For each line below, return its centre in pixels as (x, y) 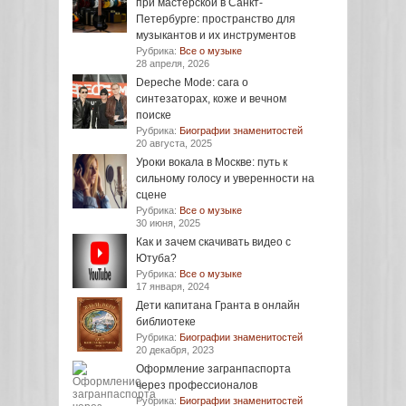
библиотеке (166, 322)
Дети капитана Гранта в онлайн (218, 305)
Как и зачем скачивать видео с (213, 242)
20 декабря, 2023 (175, 350)
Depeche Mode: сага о (192, 82)
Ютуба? (156, 258)
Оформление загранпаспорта (213, 369)
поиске (154, 115)
